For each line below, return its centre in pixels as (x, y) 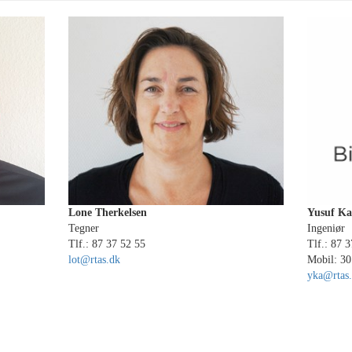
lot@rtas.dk (95, 260)
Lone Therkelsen (108, 213)
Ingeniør (326, 228)
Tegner (84, 228)
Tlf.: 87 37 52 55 (107, 244)
